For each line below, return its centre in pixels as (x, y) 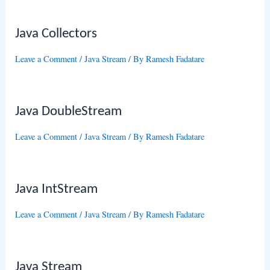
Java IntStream (57, 190)
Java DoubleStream (69, 111)
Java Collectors (56, 34)
